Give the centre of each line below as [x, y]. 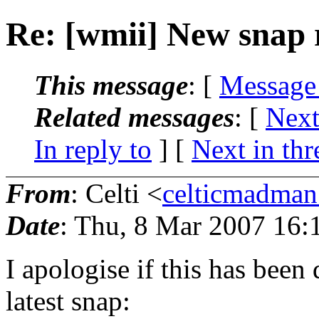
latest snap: [68, 300]
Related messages [134, 117]
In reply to [93, 149]
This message [111, 85]
